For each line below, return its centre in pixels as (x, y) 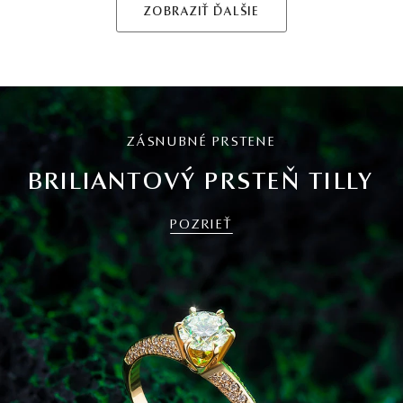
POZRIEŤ (201, 226)
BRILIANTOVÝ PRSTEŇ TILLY (201, 184)
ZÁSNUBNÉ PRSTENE (201, 143)
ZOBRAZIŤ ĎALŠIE (201, 12)
